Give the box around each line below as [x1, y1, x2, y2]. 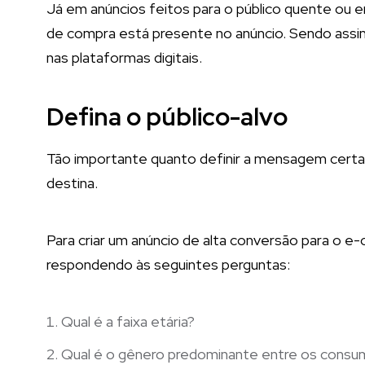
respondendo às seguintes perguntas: [46, 254, 290, 274]
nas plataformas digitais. [46, 47, 202, 67]
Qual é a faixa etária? [61, 311, 195, 331]
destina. [46, 173, 98, 192]
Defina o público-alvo [46, 99, 288, 133]
